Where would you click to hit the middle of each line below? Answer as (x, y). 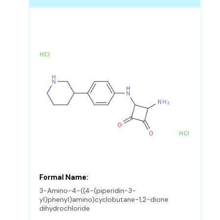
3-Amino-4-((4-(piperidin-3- (88, 191)
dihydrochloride (65, 208)
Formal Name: (64, 178)
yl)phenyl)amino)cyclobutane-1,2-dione (104, 200)
